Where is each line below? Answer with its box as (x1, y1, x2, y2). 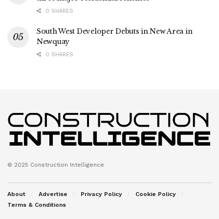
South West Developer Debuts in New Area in (37, 26, 193, 36)
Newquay (37, 37, 70, 46)
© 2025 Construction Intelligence (7, 161, 104, 169)
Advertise (39, 191, 67, 198)
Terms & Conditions (7, 201, 66, 209)
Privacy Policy (81, 191, 122, 198)
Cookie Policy (135, 191, 176, 198)
